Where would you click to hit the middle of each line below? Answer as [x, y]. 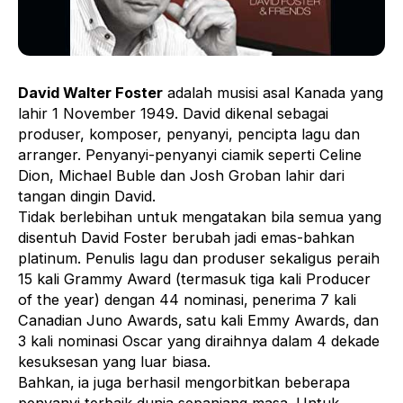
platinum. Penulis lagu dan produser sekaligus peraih [199, 259]
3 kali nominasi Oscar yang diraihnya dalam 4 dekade [199, 341]
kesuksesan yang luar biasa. [114, 362]
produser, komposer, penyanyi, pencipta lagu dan [189, 134]
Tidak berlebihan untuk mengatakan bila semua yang [200, 217]
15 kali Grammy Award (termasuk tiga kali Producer [194, 279]
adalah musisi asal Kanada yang [273, 93]
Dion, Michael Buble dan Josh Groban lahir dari [181, 176]
